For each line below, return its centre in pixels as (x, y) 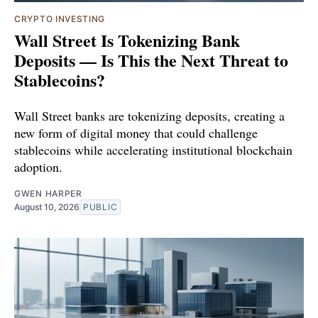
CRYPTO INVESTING (60, 18)
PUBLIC (100, 207)
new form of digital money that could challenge (136, 132)
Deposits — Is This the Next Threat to (151, 60)
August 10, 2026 (47, 207)
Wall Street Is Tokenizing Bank (127, 40)
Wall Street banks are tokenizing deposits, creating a (149, 115)
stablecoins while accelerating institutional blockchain (153, 149)
